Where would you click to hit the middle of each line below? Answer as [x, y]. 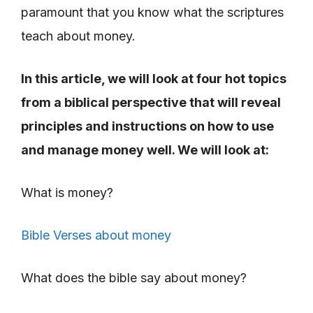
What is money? [67, 192]
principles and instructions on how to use [147, 126]
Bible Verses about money [96, 235]
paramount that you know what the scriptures [152, 12]
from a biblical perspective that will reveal [151, 102]
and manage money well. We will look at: [145, 150]
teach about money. [78, 36]
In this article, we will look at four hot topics [154, 78]
